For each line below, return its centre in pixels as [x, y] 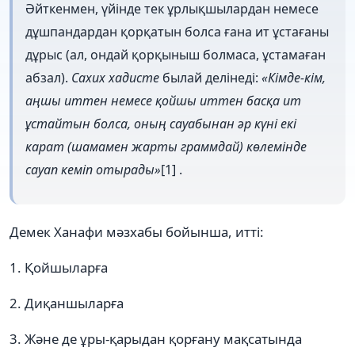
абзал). [48, 77]
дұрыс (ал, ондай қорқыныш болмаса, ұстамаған [176, 54]
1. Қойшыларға [59, 268]
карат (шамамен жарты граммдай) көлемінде [166, 146]
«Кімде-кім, [294, 77]
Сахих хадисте [115, 77]
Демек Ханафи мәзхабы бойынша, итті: [137, 232]
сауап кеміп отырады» [93, 169]
